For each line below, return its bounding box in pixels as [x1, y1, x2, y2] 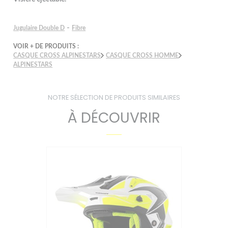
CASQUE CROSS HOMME [106, 52, 179, 59]
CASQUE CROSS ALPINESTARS [13, 52, 101, 59]
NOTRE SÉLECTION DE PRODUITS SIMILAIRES [48, 93, 180, 102]
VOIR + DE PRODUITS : [13, 43, 79, 49]
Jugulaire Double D [13, 24, 65, 31]
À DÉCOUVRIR [68, 107, 160, 128]
